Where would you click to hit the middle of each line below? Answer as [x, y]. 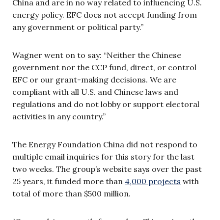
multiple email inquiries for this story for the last [103, 157]
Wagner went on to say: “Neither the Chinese [97, 55]
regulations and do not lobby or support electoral [106, 104]
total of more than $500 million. [72, 194]
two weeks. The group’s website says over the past [107, 169]
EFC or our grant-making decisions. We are [94, 80]
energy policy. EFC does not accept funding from [105, 15]
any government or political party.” [78, 27]
